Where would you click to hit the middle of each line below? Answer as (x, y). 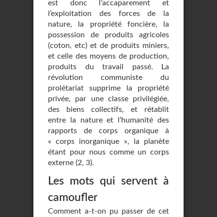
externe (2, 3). (71, 163)
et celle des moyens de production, (108, 56)
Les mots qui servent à (108, 181)
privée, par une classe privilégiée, (108, 99)
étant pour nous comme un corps (108, 152)
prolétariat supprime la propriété (108, 88)
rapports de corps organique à (108, 131)
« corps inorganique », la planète (108, 141)
